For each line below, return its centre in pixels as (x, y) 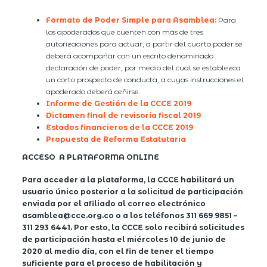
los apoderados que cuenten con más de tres (125, 32)
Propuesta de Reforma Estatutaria (116, 139)
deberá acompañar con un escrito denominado (130, 55)
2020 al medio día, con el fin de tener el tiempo (118, 251)
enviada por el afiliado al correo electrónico (114, 203)
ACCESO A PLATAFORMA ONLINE (91, 157)
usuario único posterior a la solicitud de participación (133, 191)
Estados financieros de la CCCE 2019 (120, 127)
